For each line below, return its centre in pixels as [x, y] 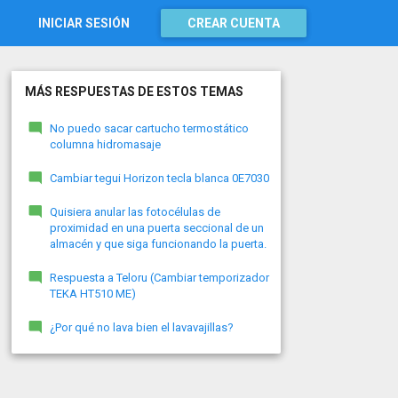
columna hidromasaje [105, 144]
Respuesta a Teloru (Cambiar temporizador [159, 278]
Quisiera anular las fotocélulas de [135, 212]
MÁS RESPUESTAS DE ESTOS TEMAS [134, 92]
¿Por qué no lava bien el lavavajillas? [141, 327]
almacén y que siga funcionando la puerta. [158, 244]
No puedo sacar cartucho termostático [149, 128]
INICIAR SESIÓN [84, 23]
